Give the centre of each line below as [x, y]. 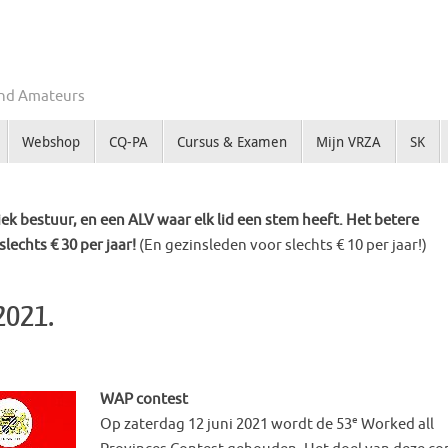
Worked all [396, 424]
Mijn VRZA [348, 142]
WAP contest [144, 399]
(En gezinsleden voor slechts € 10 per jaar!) [283, 246]
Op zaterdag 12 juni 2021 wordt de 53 [226, 424]
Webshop [50, 142]
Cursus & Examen [231, 142]
